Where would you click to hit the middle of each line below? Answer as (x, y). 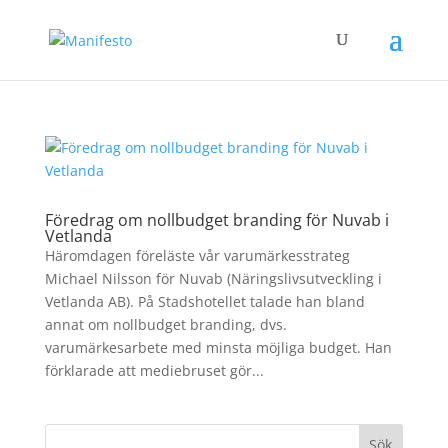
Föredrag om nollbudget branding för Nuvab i (216, 220)
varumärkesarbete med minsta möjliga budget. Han (218, 347)
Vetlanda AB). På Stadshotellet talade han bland (204, 301)
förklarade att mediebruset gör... (154, 370)
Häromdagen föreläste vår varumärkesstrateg (197, 255)
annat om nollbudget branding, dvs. (165, 324)
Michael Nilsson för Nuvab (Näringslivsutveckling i (213, 278)
